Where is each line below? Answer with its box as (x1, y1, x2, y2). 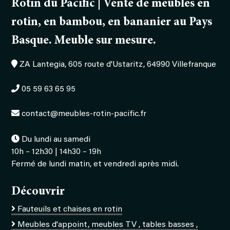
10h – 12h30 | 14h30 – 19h (11, 147, 102, 156)
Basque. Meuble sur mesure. (11, 34, 157, 47)
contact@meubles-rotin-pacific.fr (20, 109, 147, 118)
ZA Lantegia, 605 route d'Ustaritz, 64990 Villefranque (17, 60, 217, 69)
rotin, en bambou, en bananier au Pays (11, 16, 213, 29)
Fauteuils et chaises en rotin (17, 205, 123, 214)
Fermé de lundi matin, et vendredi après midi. (11, 160, 179, 168)
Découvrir (11, 185, 65, 198)
